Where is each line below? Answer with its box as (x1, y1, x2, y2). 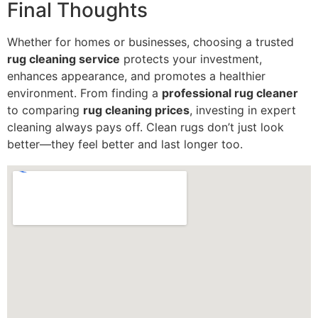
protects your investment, (120, 51, 262, 66)
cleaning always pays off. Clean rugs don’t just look (7, 119, 284, 134)
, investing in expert (190, 102, 296, 117)
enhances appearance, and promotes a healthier (7, 68, 265, 83)
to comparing (7, 102, 83, 117)
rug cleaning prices (83, 102, 190, 117)
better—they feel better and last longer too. (7, 136, 243, 151)
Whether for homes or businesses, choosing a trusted (7, 34, 294, 49)
